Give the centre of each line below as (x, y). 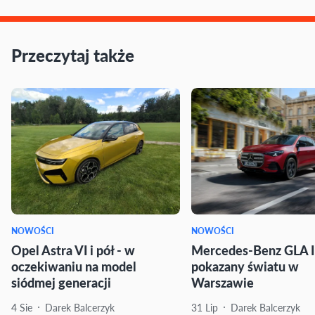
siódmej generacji (61, 282)
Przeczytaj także (73, 54)
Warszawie (223, 282)
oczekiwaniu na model (74, 266)
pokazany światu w (245, 266)
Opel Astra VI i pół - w (73, 250)
